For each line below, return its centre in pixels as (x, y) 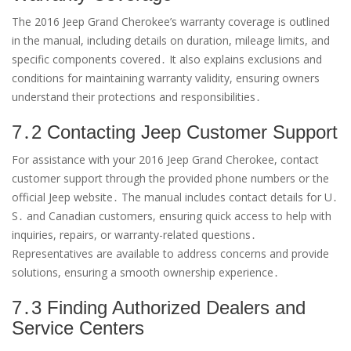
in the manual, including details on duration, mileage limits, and (171, 41)
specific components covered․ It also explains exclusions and (167, 60)
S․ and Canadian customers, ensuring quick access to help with (172, 216)
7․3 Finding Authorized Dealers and (159, 308)
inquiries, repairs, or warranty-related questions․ (134, 235)
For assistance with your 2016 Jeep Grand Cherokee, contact (165, 160)
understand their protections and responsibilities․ (136, 97)
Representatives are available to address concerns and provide (170, 254)
